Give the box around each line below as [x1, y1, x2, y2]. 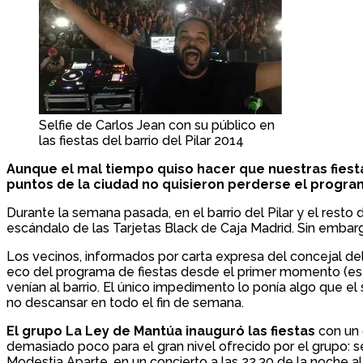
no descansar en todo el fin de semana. [6, 295, 244, 311]
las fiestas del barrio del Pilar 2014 [39, 133, 244, 149]
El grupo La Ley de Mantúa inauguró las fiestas [6, 323, 315, 340]
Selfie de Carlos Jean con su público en [39, 117, 275, 134]
